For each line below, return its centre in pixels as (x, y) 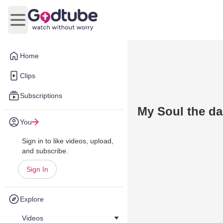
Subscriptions (41, 96)
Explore (32, 199)
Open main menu (48, 25)
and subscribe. (45, 151)
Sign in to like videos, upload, (68, 141)
